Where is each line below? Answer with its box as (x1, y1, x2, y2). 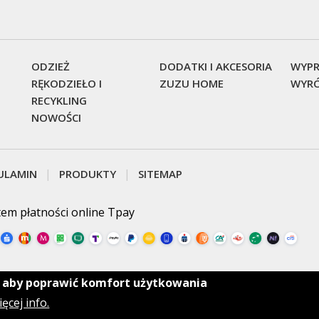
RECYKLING (31, 93, 87, 108)
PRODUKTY (59, 166, 116, 181)
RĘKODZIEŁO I (31, 75, 102, 90)
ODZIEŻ (31, 58, 70, 73)
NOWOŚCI (31, 110, 81, 125)
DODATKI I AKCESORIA (159, 58, 273, 73)
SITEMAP (138, 166, 182, 181)
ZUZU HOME (159, 75, 224, 90)
